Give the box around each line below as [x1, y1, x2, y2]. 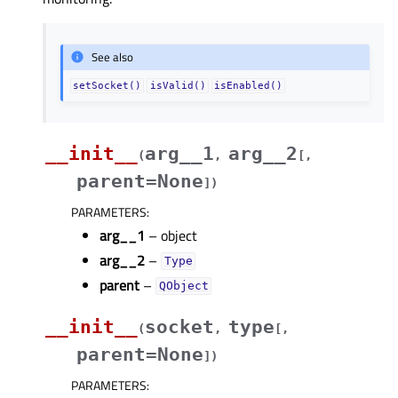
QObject [158, 279, 209, 293]
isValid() [149, 80, 206, 92]
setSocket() [73, 80, 142, 92]
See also [92, 48, 134, 67]
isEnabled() [213, 80, 283, 92]
